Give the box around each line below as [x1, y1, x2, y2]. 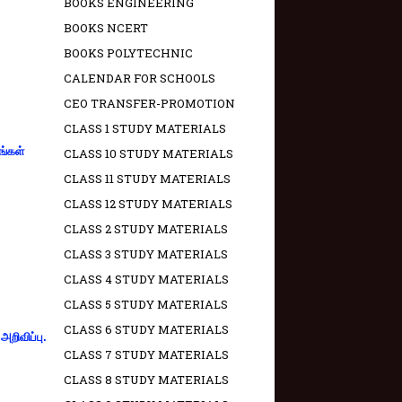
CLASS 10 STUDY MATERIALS [64, 145, 233, 162]
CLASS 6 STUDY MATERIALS [64, 321, 229, 338]
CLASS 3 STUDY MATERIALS [64, 246, 228, 263]
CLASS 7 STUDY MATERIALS [64, 346, 229, 363]
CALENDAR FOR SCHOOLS [64, 70, 215, 87]
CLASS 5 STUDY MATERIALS [64, 296, 228, 313]
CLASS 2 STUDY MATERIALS [64, 221, 228, 238]
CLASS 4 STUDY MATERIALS [64, 271, 229, 288]
